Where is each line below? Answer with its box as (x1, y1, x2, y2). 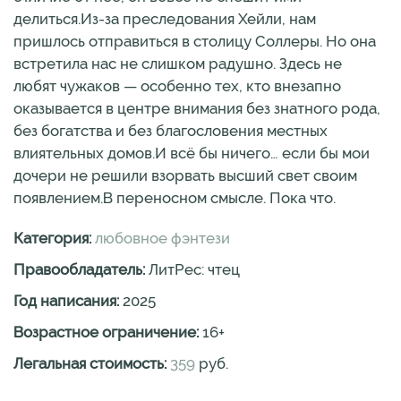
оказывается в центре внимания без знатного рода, (13, 99, 380, 117)
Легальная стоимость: (13, 354, 170, 372)
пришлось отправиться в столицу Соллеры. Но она (13, 32, 376, 50)
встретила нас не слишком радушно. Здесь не (13, 55, 342, 73)
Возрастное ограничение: (13, 323, 202, 341)
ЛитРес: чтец (149, 260, 240, 278)
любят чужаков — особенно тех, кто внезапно (13, 77, 341, 95)
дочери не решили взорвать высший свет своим (13, 166, 357, 184)
